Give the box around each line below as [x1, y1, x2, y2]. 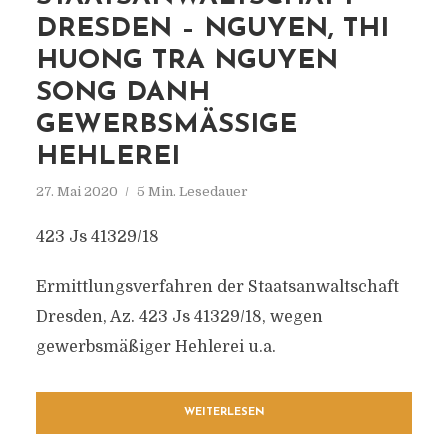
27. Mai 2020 [35, 184, 118, 199]
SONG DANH [35, 80, 210, 107]
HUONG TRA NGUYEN [35, 48, 338, 75]
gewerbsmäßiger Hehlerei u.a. [35, 338, 276, 356]
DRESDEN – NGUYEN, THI [35, 16, 389, 43]
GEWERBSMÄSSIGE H [35, 112, 297, 139]
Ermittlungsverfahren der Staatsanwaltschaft [35, 278, 399, 296]
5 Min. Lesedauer [136, 184, 248, 199]
